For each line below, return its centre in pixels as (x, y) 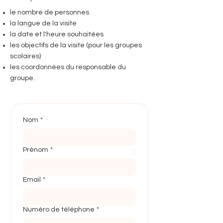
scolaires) (25, 56)
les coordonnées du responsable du (68, 67)
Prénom (36, 150)
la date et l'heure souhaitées (57, 34)
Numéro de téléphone (59, 210)
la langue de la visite (43, 23)
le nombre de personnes (50, 12)
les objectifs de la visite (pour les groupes (76, 45)
